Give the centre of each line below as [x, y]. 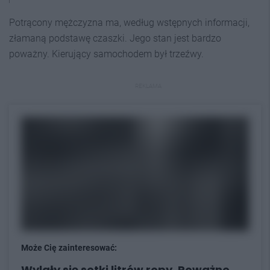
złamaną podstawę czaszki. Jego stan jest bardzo [115, 38]
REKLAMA [148, 86]
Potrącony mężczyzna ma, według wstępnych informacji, [129, 22]
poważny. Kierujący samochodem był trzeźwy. [106, 54]
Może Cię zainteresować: [69, 247]
